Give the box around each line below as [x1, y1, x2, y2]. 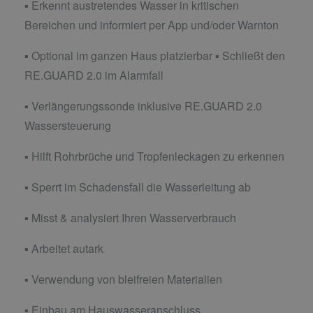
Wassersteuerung [24, 117, 111, 133]
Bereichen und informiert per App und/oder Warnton [24, 16, 279, 33]
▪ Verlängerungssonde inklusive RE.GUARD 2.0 [24, 97, 262, 114]
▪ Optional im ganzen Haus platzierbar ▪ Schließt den [24, 47, 285, 64]
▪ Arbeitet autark [24, 240, 103, 256]
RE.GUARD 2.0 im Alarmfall [24, 66, 163, 83]
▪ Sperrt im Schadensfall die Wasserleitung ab [24, 178, 251, 195]
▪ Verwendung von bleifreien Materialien [24, 270, 222, 287]
